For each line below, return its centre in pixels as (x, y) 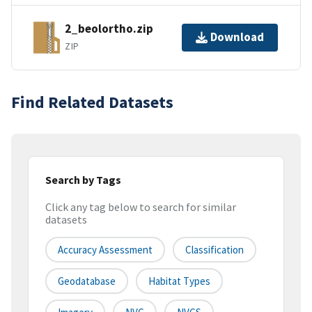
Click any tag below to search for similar (141, 207)
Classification (214, 250)
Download (237, 37)
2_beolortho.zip (109, 29)
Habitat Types (179, 281)
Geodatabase (87, 281)
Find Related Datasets (92, 102)
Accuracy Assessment (105, 250)
